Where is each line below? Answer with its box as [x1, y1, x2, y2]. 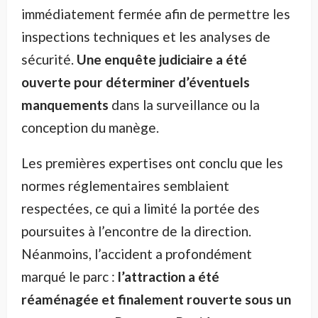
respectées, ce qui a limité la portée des [21, 200, 260, 217]
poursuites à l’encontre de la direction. [21, 223, 251, 240]
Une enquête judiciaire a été [77, 51, 247, 68]
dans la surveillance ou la [111, 97, 260, 114]
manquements [21, 97, 111, 114]
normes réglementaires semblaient [21, 177, 229, 194]
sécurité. [21, 51, 77, 68]
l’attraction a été [118, 268, 219, 285]
